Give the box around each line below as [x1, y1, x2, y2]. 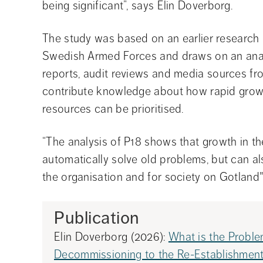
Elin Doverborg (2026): [54, 229, 168, 244]
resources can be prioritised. [42, 101, 184, 116]
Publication [54, 206, 140, 229]
